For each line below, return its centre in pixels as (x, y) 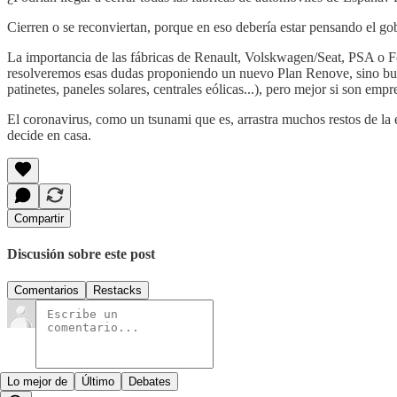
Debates (150, 382)
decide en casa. (49, 135)
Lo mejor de (37, 382)
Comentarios (47, 291)
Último (98, 382)
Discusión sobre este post (81, 254)
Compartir (39, 218)
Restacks (117, 291)
